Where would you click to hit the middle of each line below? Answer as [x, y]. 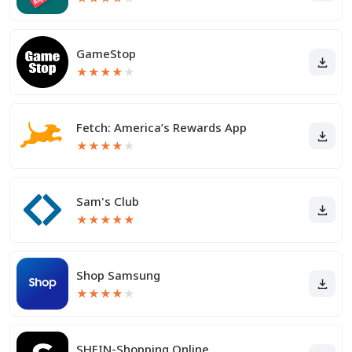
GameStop [106, 53]
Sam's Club [108, 201]
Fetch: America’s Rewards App [161, 127]
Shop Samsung [118, 275]
